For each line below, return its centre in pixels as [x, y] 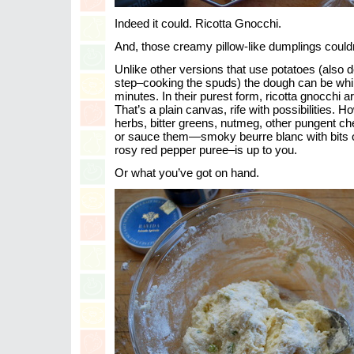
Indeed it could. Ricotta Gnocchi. [198, 23]
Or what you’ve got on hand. [187, 173]
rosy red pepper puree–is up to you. [206, 150]
